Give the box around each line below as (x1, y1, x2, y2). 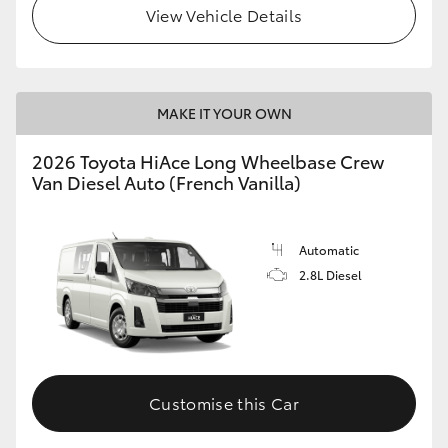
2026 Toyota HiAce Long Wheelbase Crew (32, 147, 384, 174)
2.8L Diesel (299, 265, 362, 283)
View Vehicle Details (145, 2, 303, 26)
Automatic (299, 240, 359, 258)
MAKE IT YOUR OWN (156, 102, 292, 123)
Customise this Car (149, 391, 299, 415)
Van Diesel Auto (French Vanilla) (32, 168, 301, 195)
